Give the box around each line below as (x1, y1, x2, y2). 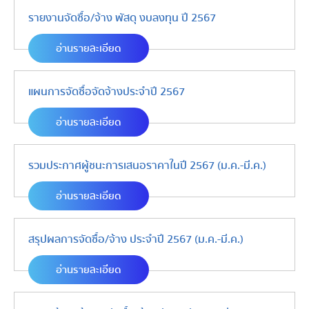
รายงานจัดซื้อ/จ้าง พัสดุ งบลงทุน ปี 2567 (28, 9, 216, 27)
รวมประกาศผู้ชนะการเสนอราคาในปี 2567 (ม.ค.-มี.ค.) (28, 157, 266, 175)
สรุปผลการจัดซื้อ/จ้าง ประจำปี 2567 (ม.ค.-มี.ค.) (28, 230, 243, 248)
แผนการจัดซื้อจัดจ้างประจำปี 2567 (28, 83, 185, 101)
